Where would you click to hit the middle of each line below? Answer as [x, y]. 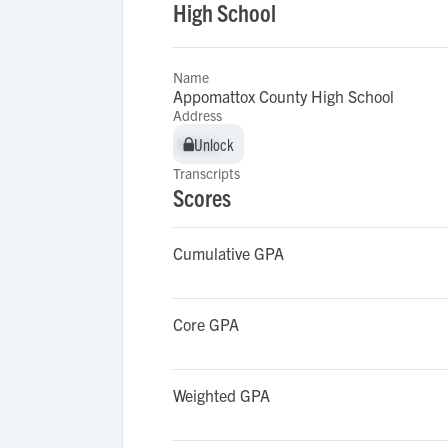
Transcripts [206, 173]
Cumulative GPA [228, 253]
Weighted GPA [221, 395]
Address [197, 115]
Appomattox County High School [283, 96]
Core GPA [206, 324]
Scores [202, 197]
